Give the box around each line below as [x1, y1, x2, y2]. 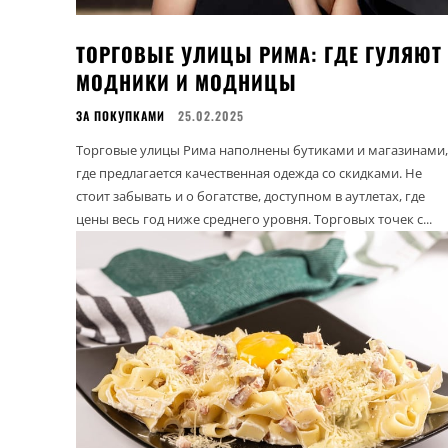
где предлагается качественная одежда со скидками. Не [76, 163, 422, 182]
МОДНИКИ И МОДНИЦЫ [76, 66, 297, 97]
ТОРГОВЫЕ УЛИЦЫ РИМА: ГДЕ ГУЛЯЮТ [76, 38, 442, 69]
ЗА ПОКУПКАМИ [76, 106, 165, 124]
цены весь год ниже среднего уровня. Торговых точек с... [76, 209, 432, 228]
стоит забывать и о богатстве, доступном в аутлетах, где [76, 186, 425, 205]
